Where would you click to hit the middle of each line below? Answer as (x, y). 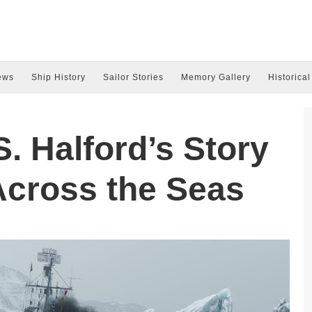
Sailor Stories (133, 78)
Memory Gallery (216, 78)
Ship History (58, 78)
